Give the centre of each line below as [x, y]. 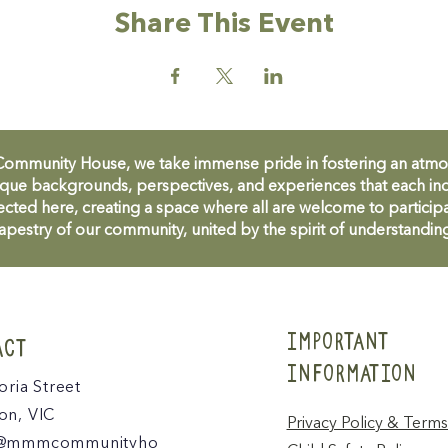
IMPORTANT [337, 340]
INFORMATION [350, 372]
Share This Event [224, 25]
